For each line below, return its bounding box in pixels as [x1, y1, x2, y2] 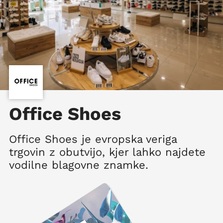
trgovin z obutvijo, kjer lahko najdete [9, 146, 206, 158]
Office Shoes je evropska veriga [9, 133, 177, 145]
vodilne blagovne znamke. [9, 159, 148, 171]
